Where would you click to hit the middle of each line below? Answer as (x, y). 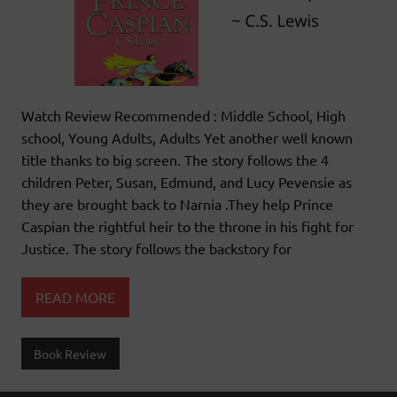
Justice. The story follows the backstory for (156, 249)
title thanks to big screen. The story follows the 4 (175, 160)
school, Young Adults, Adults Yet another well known (187, 138)
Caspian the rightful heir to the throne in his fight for (187, 226)
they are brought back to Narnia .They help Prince (177, 204)
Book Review (70, 354)
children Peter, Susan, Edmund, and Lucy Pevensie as (187, 182)
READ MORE (75, 296)
